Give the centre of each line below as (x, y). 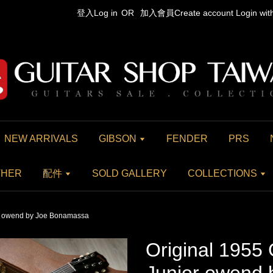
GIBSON (119, 139)
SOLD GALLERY (129, 173)
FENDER (187, 139)
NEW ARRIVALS (41, 139)
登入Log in (97, 13)
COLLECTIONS (224, 173)
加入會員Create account (187, 13)
